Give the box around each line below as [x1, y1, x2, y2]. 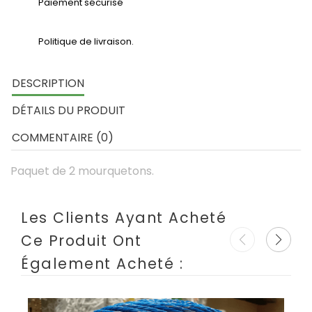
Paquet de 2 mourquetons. [10, 163, 154, 179]
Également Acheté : [21, 253, 183, 274]
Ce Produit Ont [21, 231, 141, 251]
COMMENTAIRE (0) [12, 130, 114, 146]
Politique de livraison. [38, 35, 134, 48]
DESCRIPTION [12, 75, 84, 91]
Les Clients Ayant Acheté [21, 208, 226, 228]
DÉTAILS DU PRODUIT [12, 102, 125, 118]
